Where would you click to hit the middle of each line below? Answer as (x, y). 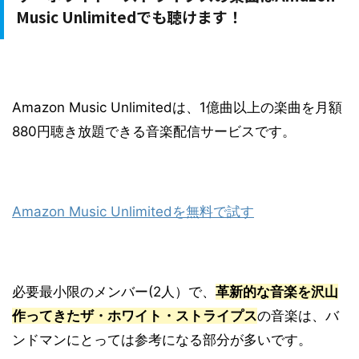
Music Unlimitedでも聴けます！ (129, 17)
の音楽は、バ (298, 316)
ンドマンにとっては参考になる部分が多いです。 (162, 340)
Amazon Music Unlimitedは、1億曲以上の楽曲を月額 (177, 108)
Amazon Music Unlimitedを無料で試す (133, 212)
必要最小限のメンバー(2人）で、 (114, 292)
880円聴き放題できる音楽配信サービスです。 (154, 132)
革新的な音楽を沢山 (277, 292)
